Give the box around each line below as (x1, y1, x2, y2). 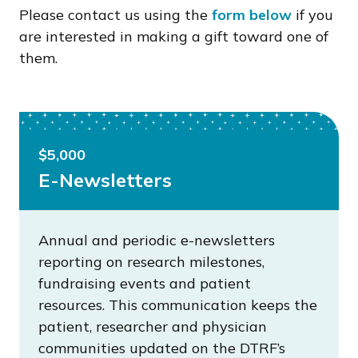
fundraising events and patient (38, 274, 251, 292)
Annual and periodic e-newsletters (38, 231, 275, 249)
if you (292, 6, 333, 24)
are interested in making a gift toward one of (19, 27, 328, 46)
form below (212, 6, 292, 24)
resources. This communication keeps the (38, 296, 317, 314)
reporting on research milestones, (38, 253, 265, 271)
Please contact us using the (19, 6, 212, 24)
